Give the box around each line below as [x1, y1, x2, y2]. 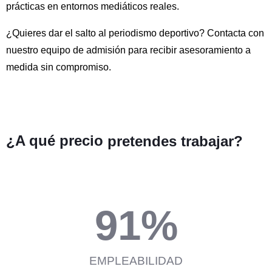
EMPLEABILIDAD [89, 254, 183, 267]
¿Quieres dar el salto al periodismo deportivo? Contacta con [6, 28, 264, 39]
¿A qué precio [6, 132, 103, 149]
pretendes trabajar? [107, 132, 243, 149]
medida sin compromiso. [6, 62, 111, 73]
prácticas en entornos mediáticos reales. [6, 1, 179, 12]
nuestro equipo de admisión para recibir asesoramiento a [6, 45, 251, 56]
